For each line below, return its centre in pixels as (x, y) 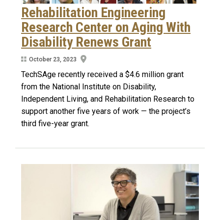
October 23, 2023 (53, 59)
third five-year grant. (55, 124)
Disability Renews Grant (86, 42)
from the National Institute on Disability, (89, 87)
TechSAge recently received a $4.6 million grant (102, 75)
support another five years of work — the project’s (106, 111)
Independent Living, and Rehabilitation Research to (108, 99)
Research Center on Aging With (106, 27)
